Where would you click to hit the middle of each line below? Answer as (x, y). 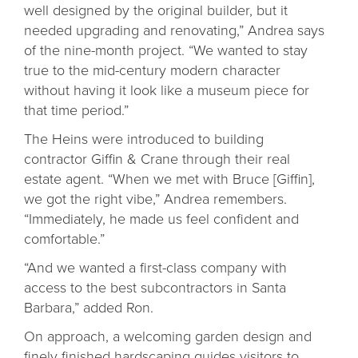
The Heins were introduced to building (144, 139)
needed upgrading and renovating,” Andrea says (174, 30)
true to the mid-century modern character (152, 70)
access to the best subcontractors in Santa (155, 287)
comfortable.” (64, 239)
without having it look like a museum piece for (167, 90)
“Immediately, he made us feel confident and (161, 219)
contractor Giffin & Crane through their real (157, 159)
